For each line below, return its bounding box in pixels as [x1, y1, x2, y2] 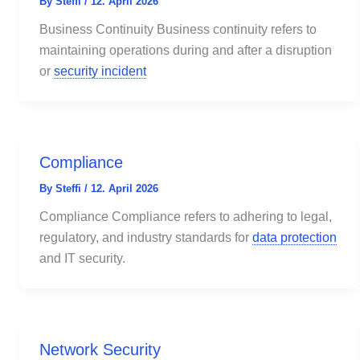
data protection [252, 230, 337, 244]
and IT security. [39, 251, 126, 265]
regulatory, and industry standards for [39, 230, 253, 244]
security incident [54, 63, 147, 78]
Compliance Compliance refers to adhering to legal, [39, 209, 333, 223]
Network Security [39, 340, 162, 358]
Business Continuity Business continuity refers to [39, 22, 317, 36]
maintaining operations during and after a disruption [39, 43, 333, 57]
